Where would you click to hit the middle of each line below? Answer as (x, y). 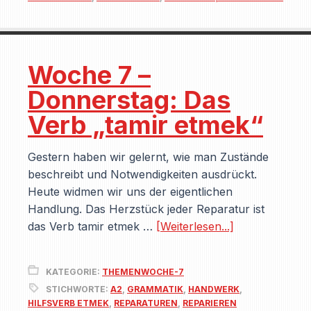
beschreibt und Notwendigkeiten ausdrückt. (142, 174)
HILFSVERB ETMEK (68, 303)
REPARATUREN (146, 303)
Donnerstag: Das (129, 100)
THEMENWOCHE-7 (143, 272)
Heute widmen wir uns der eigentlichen (130, 192)
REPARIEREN (210, 303)
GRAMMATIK (155, 289)
